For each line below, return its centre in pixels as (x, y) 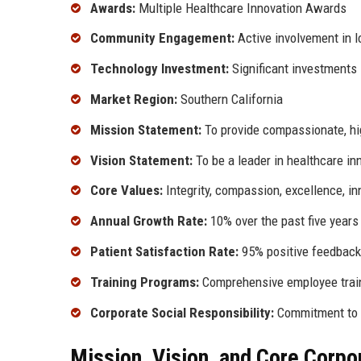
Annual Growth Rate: (149, 221)
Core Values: (127, 191)
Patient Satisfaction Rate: (164, 252)
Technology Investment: (160, 69)
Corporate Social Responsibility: (182, 312)
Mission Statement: (146, 129)
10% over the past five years (283, 221)
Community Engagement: (162, 38)
